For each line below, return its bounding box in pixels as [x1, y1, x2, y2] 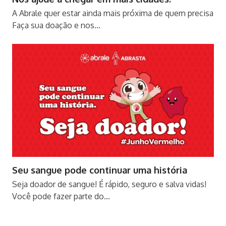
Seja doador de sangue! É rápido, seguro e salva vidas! [12, 179, 206, 189]
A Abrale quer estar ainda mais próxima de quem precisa [12, 8, 213, 19]
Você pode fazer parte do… [12, 191, 110, 201]
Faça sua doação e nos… [12, 20, 100, 31]
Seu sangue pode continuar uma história [12, 164, 187, 176]
